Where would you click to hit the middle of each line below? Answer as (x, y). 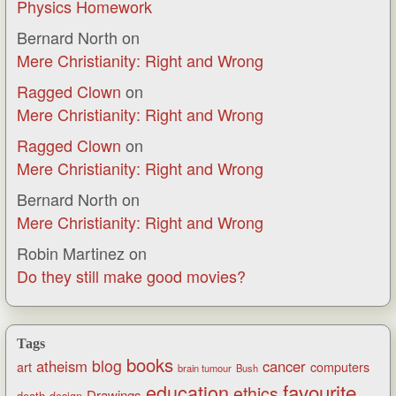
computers (340, 366)
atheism (62, 366)
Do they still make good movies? (131, 275)
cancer (284, 366)
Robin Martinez (71, 252)
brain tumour (205, 367)
